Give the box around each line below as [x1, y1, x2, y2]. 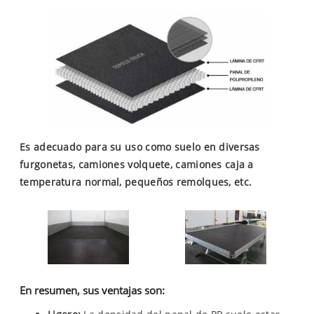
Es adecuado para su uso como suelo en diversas [20, 139, 260, 153]
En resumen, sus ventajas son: [20, 282, 165, 297]
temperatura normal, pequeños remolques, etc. [20, 175, 252, 189]
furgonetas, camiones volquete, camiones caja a [20, 157, 254, 171]
